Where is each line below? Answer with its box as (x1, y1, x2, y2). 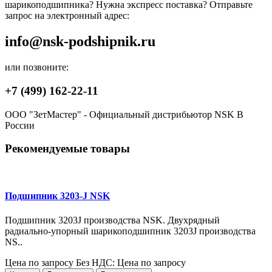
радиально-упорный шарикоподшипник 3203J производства (5, 225, 256, 236)
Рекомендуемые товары (5, 142, 130, 155)
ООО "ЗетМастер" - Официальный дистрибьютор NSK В (5, 109, 243, 120)
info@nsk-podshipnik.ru (5, 33, 155, 50)
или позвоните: (5, 62, 69, 73)
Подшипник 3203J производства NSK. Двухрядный (5, 214, 220, 225)
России (5, 120, 35, 131)
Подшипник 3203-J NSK (5, 191, 110, 202)
